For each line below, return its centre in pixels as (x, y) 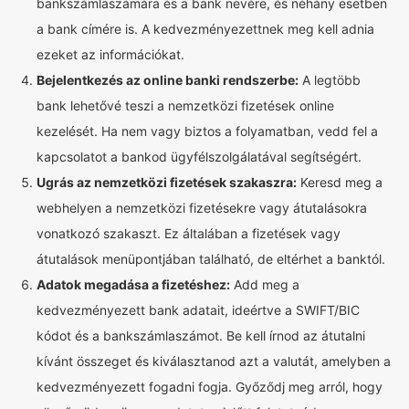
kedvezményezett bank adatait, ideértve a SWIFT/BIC (198, 310)
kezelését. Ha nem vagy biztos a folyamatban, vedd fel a (207, 131)
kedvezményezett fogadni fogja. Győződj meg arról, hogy (210, 387)
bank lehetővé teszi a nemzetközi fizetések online (185, 105)
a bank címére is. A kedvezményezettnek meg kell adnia (205, 29)
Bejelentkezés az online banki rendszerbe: (168, 80)
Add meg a (265, 284)
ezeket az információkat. (110, 54)
